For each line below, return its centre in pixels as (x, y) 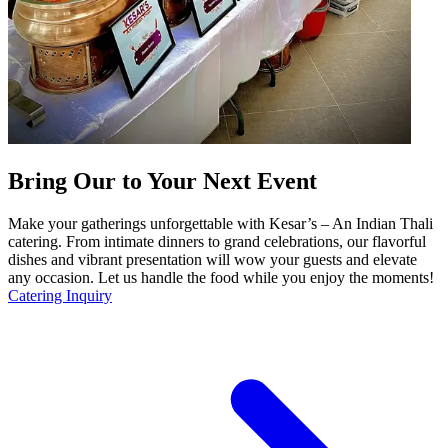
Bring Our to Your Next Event (162, 181)
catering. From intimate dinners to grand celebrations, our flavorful (217, 241)
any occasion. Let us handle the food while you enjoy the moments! (221, 277)
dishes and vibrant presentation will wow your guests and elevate (212, 259)
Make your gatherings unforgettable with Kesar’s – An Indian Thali (220, 223)
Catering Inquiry (60, 295)
